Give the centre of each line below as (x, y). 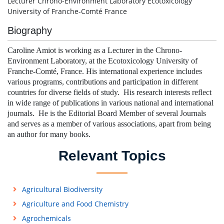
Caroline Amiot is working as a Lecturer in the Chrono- (95, 50)
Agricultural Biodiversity (62, 189)
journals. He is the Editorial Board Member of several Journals (107, 113)
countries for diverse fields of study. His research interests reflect (109, 92)
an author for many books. (49, 134)
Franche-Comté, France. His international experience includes (105, 71)
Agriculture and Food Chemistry (75, 204)
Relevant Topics (112, 156)
